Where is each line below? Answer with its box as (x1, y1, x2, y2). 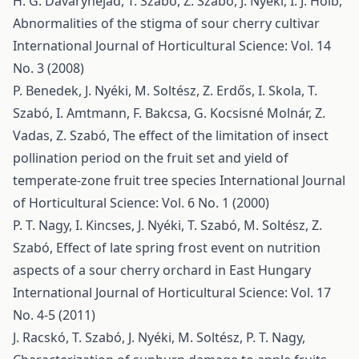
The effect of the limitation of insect (113, 127, 329, 144)
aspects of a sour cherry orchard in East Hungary (13, 261, 311, 279)
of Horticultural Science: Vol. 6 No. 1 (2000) (13, 194, 269, 212)
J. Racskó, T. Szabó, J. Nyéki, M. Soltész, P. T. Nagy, (13, 329, 305, 346)
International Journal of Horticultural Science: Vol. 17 (13, 284, 331, 301)
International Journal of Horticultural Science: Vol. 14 (13, 37, 331, 54)
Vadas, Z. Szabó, (13, 127, 113, 144)
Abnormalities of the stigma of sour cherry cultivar (13, 14, 320, 32)
